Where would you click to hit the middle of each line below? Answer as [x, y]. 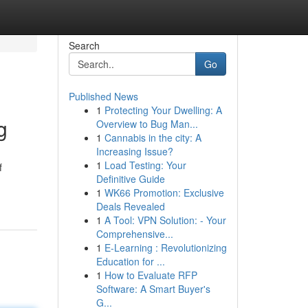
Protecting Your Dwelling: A [163, 110]
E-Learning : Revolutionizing [165, 247]
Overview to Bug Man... [147, 124]
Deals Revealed [130, 206]
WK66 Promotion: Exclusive [164, 192]
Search [84, 45]
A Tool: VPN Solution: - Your [165, 220]
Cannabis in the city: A [153, 137]
